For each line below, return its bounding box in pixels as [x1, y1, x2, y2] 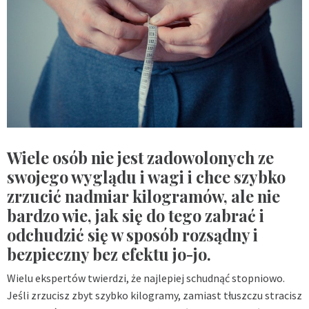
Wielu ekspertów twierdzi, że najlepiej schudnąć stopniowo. [7, 270, 285, 285]
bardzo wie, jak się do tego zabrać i [7, 204, 264, 226]
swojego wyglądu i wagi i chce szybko [7, 166, 286, 188]
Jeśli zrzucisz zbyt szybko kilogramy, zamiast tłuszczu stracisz [7, 288, 302, 302]
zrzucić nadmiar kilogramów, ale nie [7, 185, 280, 207]
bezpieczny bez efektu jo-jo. [7, 243, 211, 265]
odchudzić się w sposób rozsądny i [7, 223, 258, 246]
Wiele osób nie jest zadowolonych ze [7, 146, 274, 168]
